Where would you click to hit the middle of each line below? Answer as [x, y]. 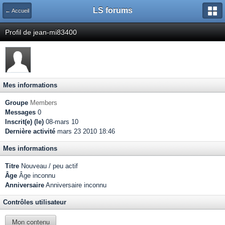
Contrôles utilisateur [35, 202]
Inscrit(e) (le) [24, 122]
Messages [20, 112]
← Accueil [17, 11]
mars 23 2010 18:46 [85, 131]
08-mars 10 [61, 122]
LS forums [113, 10]
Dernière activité [30, 131]
